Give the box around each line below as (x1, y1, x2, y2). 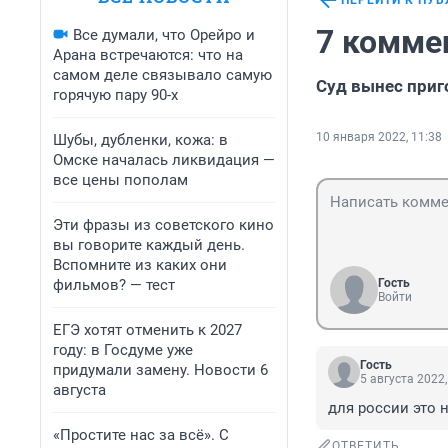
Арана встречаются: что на (53, 46, 243, 64)
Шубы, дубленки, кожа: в (53, 131, 228, 149)
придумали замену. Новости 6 (53, 361, 268, 379)
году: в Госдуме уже (53, 341, 193, 359)
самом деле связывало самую (53, 66, 272, 84)
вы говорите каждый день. (53, 236, 245, 254)
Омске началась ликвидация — (53, 151, 275, 169)
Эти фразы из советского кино (53, 216, 274, 234)
